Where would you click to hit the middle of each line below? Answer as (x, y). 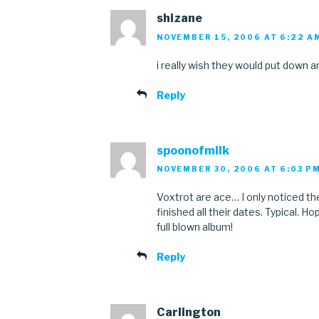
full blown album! (195, 227)
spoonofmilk (193, 150)
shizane (179, 19)
